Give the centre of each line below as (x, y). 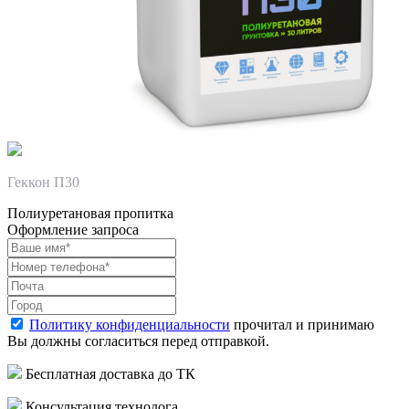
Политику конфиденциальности (130, 325)
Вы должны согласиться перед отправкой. (138, 341)
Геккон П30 (43, 183)
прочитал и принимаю (302, 325)
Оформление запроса (73, 230)
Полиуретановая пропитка (90, 214)
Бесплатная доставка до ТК (109, 374)
